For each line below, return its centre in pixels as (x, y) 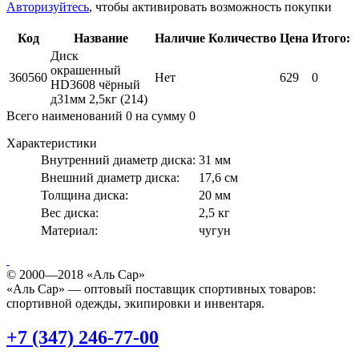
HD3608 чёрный (95, 84)
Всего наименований (66, 115)
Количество (242, 38)
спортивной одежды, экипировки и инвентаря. (135, 303)
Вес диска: (70, 212)
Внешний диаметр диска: (110, 177)
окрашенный (86, 70)
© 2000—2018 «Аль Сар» (76, 274)
